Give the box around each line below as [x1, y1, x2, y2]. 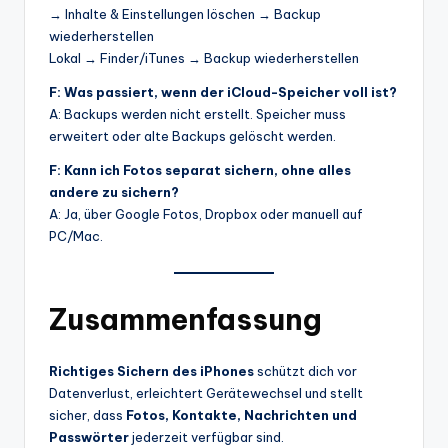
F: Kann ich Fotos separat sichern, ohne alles [49, 161, 351, 178]
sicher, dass [49, 407, 126, 424]
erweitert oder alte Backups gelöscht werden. [49, 127, 336, 144]
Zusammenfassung [49, 301, 322, 339]
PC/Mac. [49, 227, 103, 244]
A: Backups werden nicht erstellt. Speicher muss [49, 105, 346, 122]
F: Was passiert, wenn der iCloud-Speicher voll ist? [49, 83, 397, 100]
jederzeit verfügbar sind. [129, 429, 284, 446]
